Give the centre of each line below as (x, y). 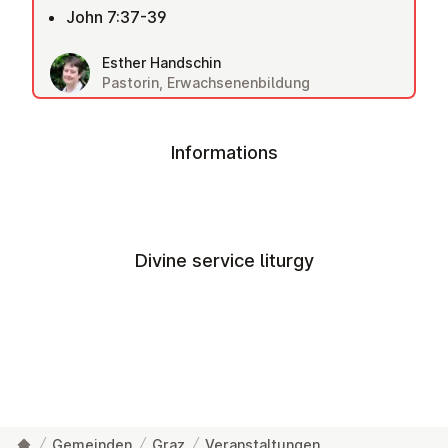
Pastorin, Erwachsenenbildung (206, 82)
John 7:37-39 (116, 17)
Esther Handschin (161, 62)
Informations (224, 152)
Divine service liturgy (224, 260)
